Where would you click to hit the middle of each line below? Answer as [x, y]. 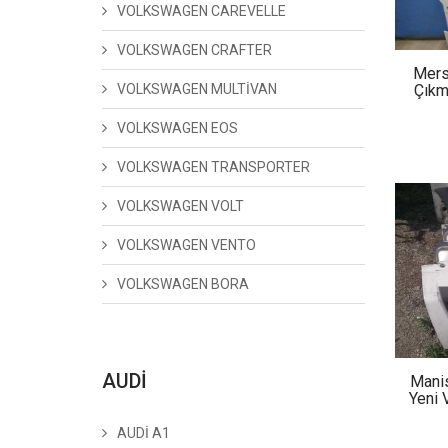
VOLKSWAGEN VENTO [186, 245]
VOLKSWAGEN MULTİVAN [197, 89]
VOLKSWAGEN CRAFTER [194, 50]
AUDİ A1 [143, 433]
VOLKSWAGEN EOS [177, 128]
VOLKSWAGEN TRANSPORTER [213, 167]
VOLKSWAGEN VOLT [180, 206]
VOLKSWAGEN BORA [183, 284]
